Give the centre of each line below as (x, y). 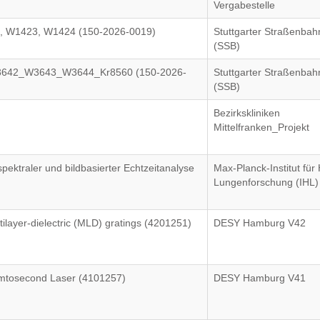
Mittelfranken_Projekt (262, 127)
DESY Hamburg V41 (260, 278)
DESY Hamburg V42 (260, 223)
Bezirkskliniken (247, 113)
